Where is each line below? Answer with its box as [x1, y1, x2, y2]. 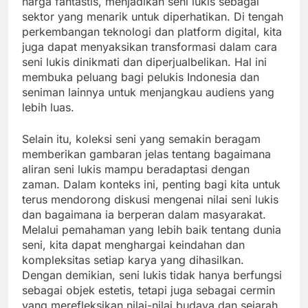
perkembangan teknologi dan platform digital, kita [22, 24, 282, 38]
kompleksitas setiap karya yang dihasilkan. [22, 252, 244, 267]
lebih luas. [22, 100, 74, 114]
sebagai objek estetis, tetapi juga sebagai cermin [22, 283, 275, 297]
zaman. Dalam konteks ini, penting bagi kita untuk [22, 177, 280, 191]
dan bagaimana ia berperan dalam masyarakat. [22, 207, 266, 221]
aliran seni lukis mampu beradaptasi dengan [22, 162, 250, 176]
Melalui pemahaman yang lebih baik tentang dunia [22, 222, 281, 236]
